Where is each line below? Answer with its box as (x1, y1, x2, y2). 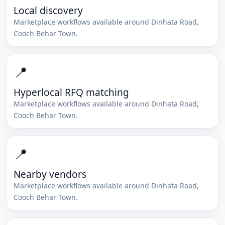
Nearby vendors (14, 168, 86, 181)
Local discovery (14, 4, 83, 17)
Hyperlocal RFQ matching (14, 86, 129, 99)
